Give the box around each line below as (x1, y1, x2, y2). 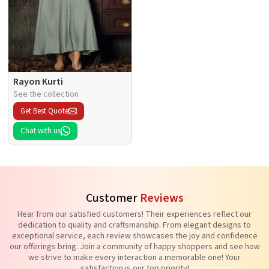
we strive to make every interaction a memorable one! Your (28, 251, 241, 264)
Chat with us (20, 125, 61, 136)
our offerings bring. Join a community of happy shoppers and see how (9, 240, 260, 253)
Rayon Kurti (13, 74, 63, 88)
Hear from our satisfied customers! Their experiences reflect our (17, 208, 252, 220)
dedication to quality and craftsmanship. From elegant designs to (18, 219, 251, 231)
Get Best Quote (20, 105, 68, 116)
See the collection (13, 88, 79, 100)
